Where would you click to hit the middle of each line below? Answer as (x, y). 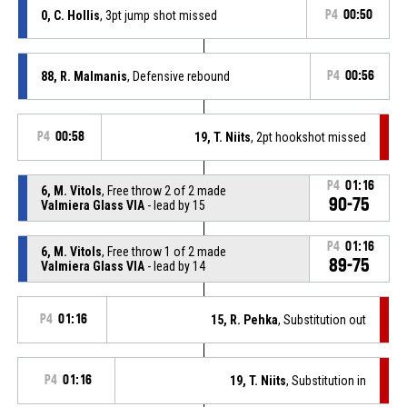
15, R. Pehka (245, 319)
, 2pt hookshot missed (309, 137)
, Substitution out (323, 319)
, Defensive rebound (178, 76)
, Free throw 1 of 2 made (164, 251)
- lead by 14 (174, 266)
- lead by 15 (174, 205)
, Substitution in (327, 380)
